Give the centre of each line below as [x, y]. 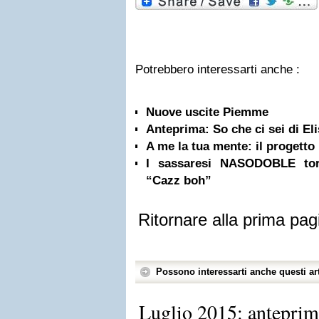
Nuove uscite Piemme [207, 112]
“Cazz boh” [179, 181]
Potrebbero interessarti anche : [218, 69]
